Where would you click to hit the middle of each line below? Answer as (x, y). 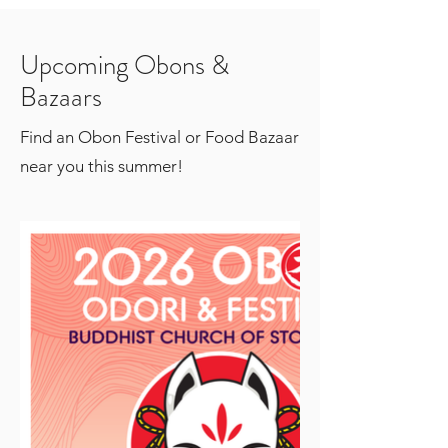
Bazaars (61, 97)
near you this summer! (101, 166)
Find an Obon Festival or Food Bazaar (159, 137)
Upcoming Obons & (124, 65)
